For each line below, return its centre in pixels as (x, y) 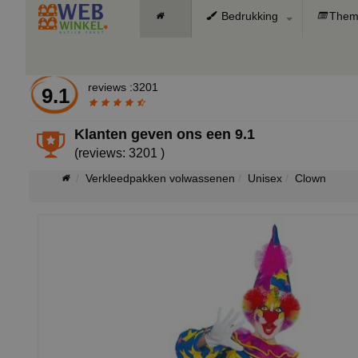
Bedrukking (248, 16)
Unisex (265, 178)
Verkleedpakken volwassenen (160, 178)
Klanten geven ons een (155, 134)
